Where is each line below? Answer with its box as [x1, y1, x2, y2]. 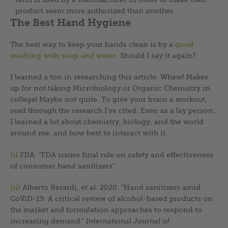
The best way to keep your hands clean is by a [10, 40, 175, 48]
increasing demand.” [10, 216, 86, 225]
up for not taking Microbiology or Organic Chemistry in [10, 83, 210, 92]
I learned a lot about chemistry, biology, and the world [10, 117, 204, 126]
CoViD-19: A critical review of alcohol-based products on [10, 194, 213, 203]
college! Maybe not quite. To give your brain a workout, [10, 95, 207, 103]
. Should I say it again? [116, 51, 196, 60]
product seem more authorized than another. [15, 6, 176, 15]
